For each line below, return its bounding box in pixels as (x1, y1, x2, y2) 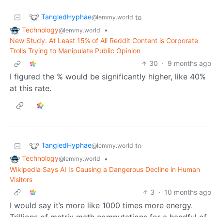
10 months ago (164, 188, 211, 196)
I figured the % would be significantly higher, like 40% (10, 72, 206, 82)
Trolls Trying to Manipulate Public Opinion (10, 46, 140, 55)
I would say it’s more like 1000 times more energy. (10, 201, 193, 210)
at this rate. (10, 83, 51, 93)
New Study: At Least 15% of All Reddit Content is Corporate (10, 36, 198, 45)
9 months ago (168, 59, 211, 68)
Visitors (10, 175, 32, 184)
